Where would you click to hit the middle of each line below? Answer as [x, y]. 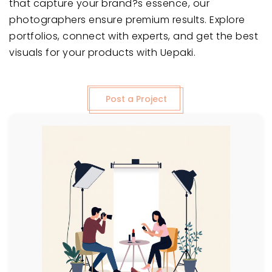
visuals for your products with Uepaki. [102, 52]
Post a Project [136, 99]
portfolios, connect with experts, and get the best [134, 36]
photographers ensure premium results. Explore [127, 19]
